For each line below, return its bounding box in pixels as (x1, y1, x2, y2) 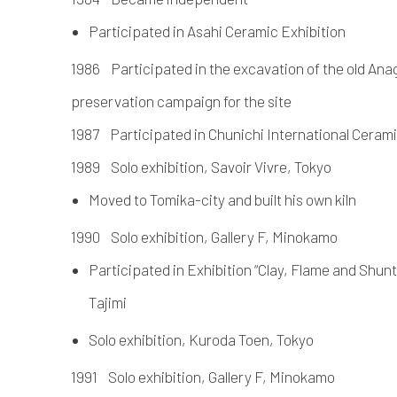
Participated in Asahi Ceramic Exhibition (89, 21, 346, 40)
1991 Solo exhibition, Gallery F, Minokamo (71, 367, 335, 385)
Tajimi (89, 292, 127, 311)
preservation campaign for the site (71, 91, 292, 110)
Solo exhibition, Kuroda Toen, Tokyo (89, 330, 314, 348)
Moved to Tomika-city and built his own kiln (89, 190, 356, 208)
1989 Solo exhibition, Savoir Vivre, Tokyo (71, 157, 331, 175)
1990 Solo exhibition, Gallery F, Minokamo (71, 227, 338, 245)
